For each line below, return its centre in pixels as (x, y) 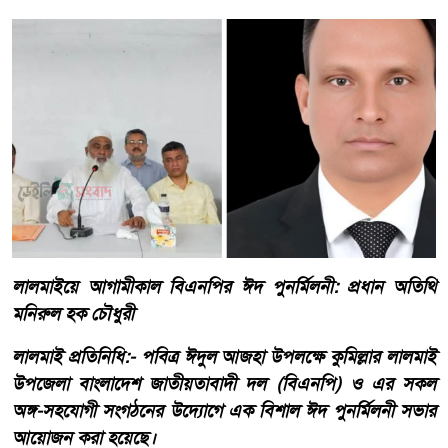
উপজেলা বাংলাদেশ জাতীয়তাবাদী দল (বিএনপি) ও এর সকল (224, 383)
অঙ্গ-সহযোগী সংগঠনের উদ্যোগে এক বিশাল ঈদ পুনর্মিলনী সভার (224, 410)
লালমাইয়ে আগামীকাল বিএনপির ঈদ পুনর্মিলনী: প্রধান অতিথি (224, 286)
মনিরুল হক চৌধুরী (73, 313)
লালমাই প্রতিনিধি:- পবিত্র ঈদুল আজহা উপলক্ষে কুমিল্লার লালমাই (224, 356)
